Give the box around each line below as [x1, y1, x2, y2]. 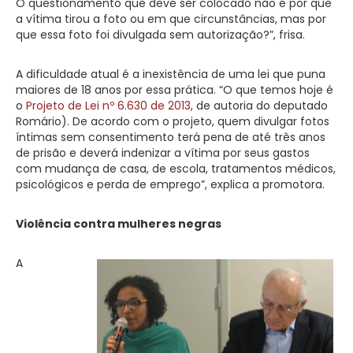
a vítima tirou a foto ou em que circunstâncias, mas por [16, 10, 326, 27]
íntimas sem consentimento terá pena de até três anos [16, 128, 325, 145]
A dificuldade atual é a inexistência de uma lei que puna [16, 65, 325, 82]
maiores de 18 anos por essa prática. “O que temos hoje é [16, 81, 333, 98]
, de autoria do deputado [191, 97, 328, 113]
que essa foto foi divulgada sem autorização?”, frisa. [16, 26, 305, 43]
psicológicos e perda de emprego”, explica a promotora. [16, 176, 325, 192]
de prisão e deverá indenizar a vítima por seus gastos [16, 144, 310, 161]
